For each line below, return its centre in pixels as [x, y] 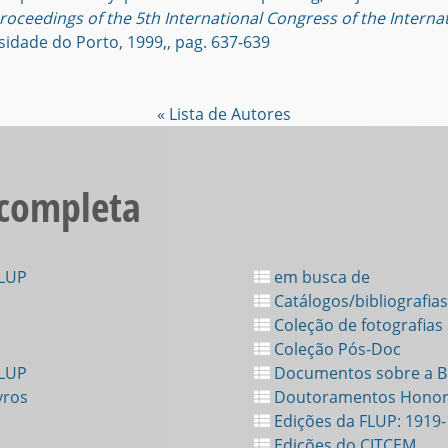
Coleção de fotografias [356, 325]
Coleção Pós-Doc [335, 349]
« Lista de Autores [224, 114]
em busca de [320, 277]
